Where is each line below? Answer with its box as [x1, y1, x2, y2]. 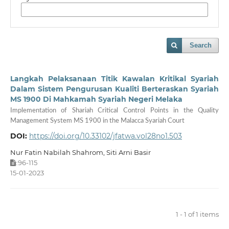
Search [190, 41, 212, 50]
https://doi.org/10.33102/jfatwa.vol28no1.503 [29, 131, 182, 141]
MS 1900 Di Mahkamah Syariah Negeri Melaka [10, 95, 182, 104]
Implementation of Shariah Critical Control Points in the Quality [10, 107, 219, 114]
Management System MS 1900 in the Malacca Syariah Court [10, 118, 185, 125]
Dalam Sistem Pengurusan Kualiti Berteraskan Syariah [10, 84, 219, 94]
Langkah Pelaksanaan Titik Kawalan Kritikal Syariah [10, 74, 219, 83]
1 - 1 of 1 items [176, 210, 219, 218]
